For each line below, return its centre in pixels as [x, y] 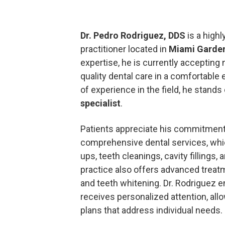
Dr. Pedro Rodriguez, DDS [133, 35]
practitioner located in [125, 49]
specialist [100, 103]
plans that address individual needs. [151, 210]
